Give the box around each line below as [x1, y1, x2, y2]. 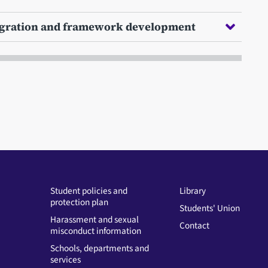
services [50, 252, 81, 266]
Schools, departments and [50, 241, 149, 255]
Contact [179, 218, 209, 232]
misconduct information [50, 224, 141, 237]
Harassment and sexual [50, 212, 139, 226]
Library [179, 184, 206, 197]
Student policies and [50, 184, 127, 197]
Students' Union [179, 201, 240, 215]
